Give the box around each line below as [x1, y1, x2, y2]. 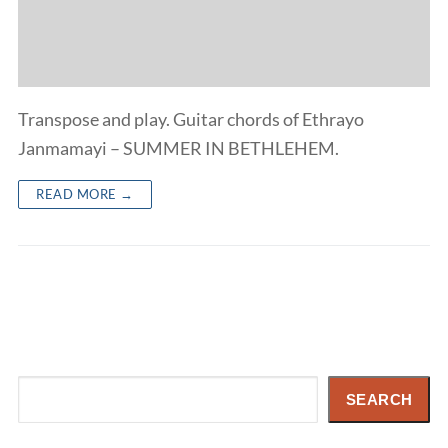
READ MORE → [36, 185, 134, 202]
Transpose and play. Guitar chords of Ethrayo [18, 107, 364, 130]
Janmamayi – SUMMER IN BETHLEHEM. [18, 136, 339, 159]
